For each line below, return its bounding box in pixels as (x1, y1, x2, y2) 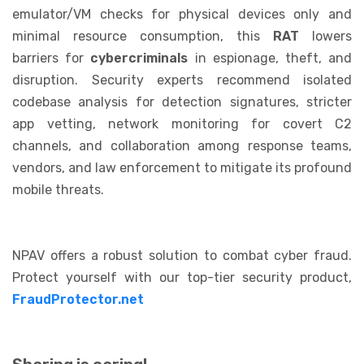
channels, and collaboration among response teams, (12, 137, 352, 154)
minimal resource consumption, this (12, 28, 273, 44)
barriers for (12, 50, 91, 66)
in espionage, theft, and (188, 50, 353, 66)
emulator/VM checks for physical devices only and (12, 6, 352, 22)
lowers (299, 28, 352, 44)
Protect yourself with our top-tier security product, (12, 269, 352, 285)
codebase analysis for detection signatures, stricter (12, 93, 352, 110)
